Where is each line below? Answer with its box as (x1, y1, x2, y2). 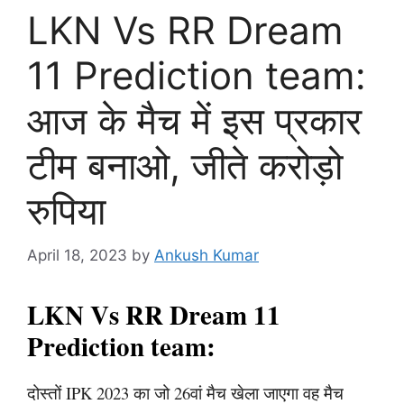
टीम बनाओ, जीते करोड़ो (27, 142, 343, 188)
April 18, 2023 (27, 245, 127, 264)
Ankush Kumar (154, 245, 259, 264)
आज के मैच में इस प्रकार (27, 97, 362, 143)
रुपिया (27, 188, 106, 234)
